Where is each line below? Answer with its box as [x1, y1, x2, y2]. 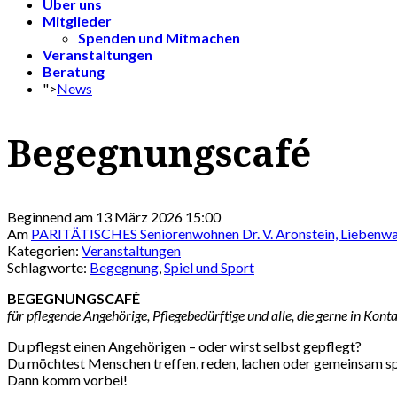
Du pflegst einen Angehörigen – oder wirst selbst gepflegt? [7, 338, 362, 355]
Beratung [43, 62, 105, 80]
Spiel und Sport [164, 259, 254, 276]
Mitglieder [43, 12, 112, 29]
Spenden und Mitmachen [78, 28, 240, 46]
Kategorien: [7, 242, 82, 260]
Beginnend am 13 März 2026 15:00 [7, 208, 221, 226]
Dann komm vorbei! [7, 371, 128, 389]
